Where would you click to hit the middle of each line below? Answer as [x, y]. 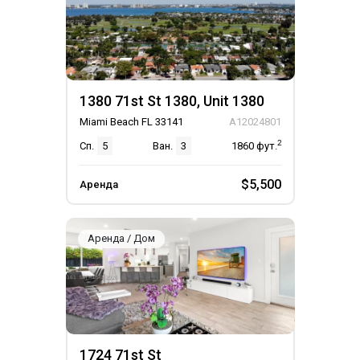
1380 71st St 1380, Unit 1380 [172, 101]
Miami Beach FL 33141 [131, 122]
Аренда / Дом [121, 238]
